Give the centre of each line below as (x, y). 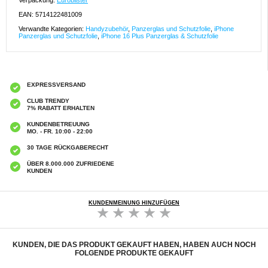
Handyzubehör (107, 29)
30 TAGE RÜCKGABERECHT (68, 148)
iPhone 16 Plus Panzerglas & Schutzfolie (160, 36)
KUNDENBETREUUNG (58, 124)
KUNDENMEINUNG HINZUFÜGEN (134, 203)
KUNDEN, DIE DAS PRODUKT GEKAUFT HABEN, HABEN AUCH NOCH (134, 245)
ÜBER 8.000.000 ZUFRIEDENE (71, 164)
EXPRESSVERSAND (56, 85)
